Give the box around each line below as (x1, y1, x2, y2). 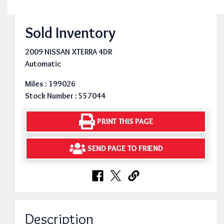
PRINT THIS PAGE (97, 116, 153, 126)
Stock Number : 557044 (25, 90, 105, 100)
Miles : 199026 (25, 78, 75, 88)
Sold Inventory (25, 23, 115, 42)
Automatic (25, 58, 61, 68)
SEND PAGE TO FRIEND (87, 143, 163, 153)
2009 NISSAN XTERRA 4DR (25, 46, 112, 56)
